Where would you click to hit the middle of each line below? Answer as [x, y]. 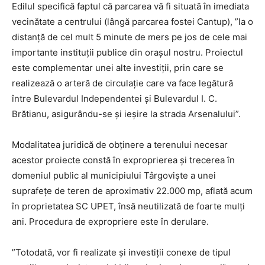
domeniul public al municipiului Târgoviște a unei [114, 175]
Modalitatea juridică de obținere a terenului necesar [120, 145]
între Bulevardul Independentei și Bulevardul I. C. [114, 98]
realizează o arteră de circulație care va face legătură [122, 83]
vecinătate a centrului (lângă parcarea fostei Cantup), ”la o [132, 22]
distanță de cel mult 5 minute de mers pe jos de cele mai [130, 37]
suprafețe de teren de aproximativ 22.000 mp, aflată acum [132, 191]
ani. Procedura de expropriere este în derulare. [110, 222]
